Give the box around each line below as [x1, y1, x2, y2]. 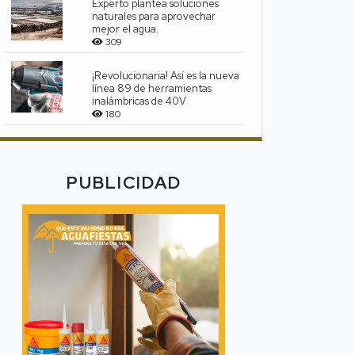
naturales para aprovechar [92, 10, 216, 24]
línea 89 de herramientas [92, 82, 212, 96]
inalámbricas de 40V [92, 94, 187, 109]
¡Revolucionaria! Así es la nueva [92, 69, 240, 83]
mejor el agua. [92, 22, 159, 36]
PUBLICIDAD [66, 171, 181, 195]
